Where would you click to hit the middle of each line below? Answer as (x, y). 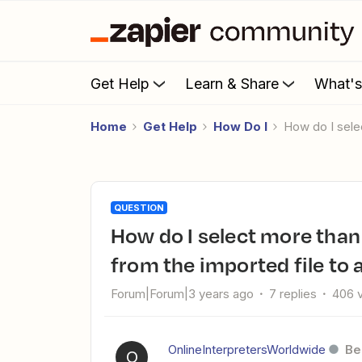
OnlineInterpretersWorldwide (247, 349)
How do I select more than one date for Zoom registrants (118, 235)
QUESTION (139, 208)
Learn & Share (232, 83)
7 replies (293, 294)
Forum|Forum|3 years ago (182, 294)
